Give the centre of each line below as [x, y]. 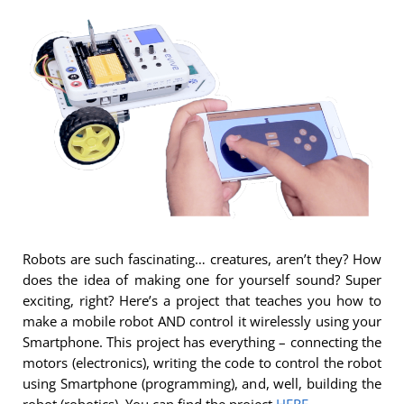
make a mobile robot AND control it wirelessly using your [202, 321]
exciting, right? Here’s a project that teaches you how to [202, 300]
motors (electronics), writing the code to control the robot [202, 362]
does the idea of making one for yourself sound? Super [202, 279]
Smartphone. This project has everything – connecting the [202, 341]
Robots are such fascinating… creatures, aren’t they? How [202, 258]
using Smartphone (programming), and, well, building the [202, 383]
